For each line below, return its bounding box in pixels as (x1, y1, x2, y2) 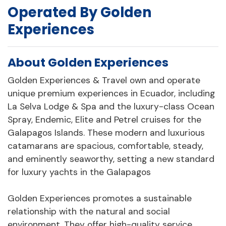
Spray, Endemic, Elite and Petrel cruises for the (8, 114, 201, 126)
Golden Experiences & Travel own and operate (8, 75, 200, 86)
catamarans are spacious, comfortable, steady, (8, 140, 203, 152)
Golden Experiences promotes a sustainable (8, 192, 192, 204)
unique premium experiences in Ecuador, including (8, 88, 215, 99)
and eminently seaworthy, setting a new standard (8, 153, 214, 165)
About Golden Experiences (8, 54, 168, 71)
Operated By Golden (8, 3, 152, 23)
